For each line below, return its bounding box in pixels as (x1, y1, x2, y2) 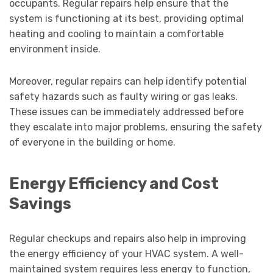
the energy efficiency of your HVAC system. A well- (9, 247, 244, 260)
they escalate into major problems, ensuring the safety (9, 121, 262, 133)
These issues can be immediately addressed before (9, 106, 244, 118)
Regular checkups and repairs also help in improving (9, 232, 246, 244)
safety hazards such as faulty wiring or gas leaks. (9, 91, 238, 103)
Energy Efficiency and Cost (9, 174, 219, 193)
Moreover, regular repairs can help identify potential (9, 76, 247, 88)
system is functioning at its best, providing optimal (9, 13, 244, 25)
